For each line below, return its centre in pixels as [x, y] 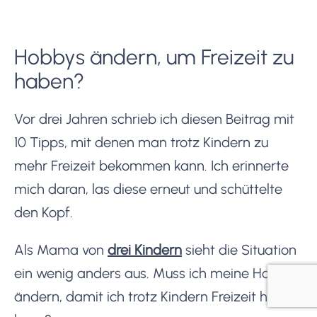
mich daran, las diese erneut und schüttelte [148, 189]
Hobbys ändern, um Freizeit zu [154, 57]
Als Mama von [61, 249]
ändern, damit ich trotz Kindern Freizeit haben [157, 296]
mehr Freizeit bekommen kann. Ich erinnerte [151, 165]
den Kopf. [44, 212]
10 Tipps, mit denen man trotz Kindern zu [141, 142]
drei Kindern [145, 249]
